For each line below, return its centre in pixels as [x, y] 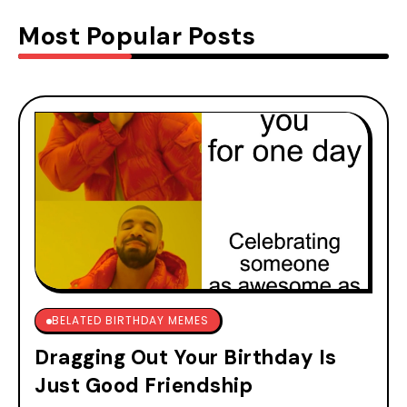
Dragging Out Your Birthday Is [186, 357]
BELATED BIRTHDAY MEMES [130, 320]
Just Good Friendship [144, 385]
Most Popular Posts [137, 35]
